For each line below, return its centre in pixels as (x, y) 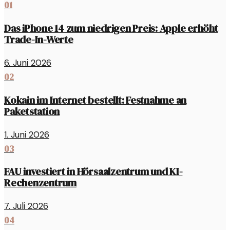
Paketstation (32, 111)
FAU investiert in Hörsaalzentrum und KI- (93, 172)
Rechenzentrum (40, 183)
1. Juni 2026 (27, 134)
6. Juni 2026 (28, 62)
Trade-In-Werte (39, 39)
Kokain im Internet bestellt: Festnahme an (95, 100)
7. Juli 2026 (26, 206)
